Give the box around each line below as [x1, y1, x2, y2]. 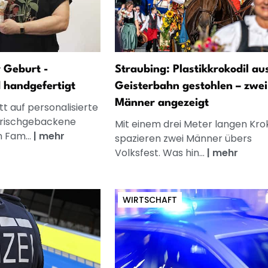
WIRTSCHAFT [122, 193, 177, 206]
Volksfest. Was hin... [114, 145, 207, 160]
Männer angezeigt [114, 97, 209, 108]
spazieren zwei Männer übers [114, 131, 252, 145]
